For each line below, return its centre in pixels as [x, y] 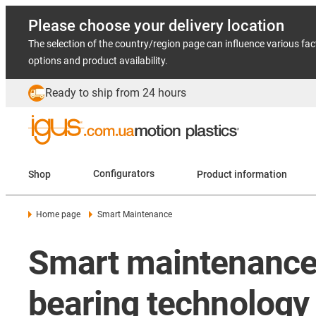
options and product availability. [98, 61]
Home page [59, 214]
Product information [261, 174]
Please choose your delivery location [156, 26]
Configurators [124, 174]
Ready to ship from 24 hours [116, 93]
